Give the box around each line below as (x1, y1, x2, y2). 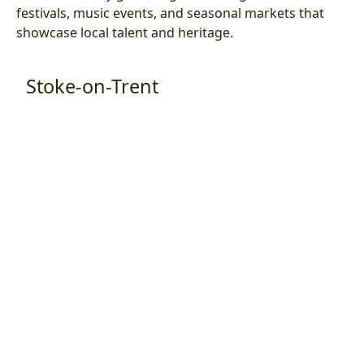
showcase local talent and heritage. (16, 23, 233, 41)
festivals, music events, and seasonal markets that (16, 3, 324, 22)
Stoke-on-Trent (26, 72, 158, 99)
